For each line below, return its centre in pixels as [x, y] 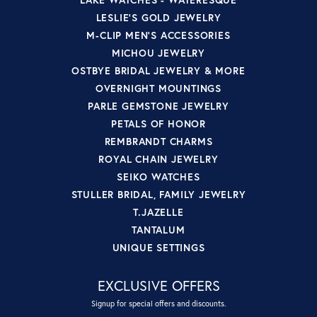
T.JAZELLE [158, 212]
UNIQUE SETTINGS [158, 247]
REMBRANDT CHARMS [158, 141]
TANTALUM [158, 229]
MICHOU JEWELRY [158, 52]
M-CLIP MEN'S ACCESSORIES [158, 35]
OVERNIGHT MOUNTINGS [158, 88]
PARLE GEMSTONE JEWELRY [158, 105]
